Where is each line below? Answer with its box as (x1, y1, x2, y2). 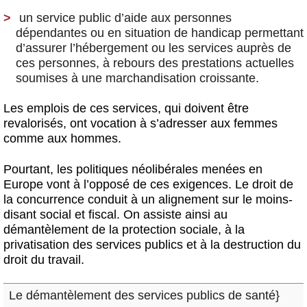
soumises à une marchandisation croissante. (16, 71, 259, 85)
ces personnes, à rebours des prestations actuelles (16, 56, 294, 70)
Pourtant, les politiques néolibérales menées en (3, 162, 262, 177)
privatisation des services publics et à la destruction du (3, 238, 301, 252)
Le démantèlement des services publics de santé (9, 288, 275, 302)
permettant (241, 25, 304, 40)
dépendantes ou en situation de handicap (16, 25, 241, 40)
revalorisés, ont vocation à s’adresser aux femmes (3, 116, 278, 131)
